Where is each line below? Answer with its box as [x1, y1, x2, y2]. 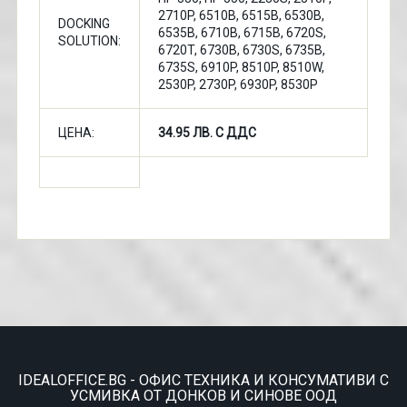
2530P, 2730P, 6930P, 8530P [157, 77, 318, 92]
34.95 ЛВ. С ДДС [157, 125, 256, 140]
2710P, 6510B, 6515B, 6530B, [157, 8, 324, 23]
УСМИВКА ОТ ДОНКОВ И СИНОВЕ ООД [70, 387, 337, 404]
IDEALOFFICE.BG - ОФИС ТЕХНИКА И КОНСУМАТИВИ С [18, 372, 389, 389]
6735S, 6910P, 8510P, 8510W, [157, 60, 324, 74]
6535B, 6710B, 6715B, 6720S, [157, 25, 326, 40]
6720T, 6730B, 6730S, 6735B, [157, 43, 325, 57]
